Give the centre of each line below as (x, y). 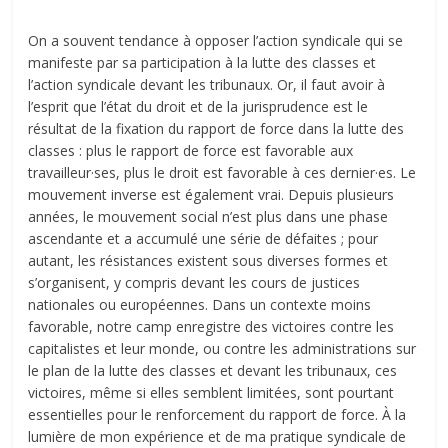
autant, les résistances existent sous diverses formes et (208, 260)
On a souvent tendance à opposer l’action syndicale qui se (216, 40)
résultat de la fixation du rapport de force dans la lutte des (216, 128)
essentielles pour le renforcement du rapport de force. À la (217, 414)
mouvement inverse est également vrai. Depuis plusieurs (211, 194)
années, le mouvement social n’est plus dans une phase (208, 216)
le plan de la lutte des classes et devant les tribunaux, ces (213, 370)
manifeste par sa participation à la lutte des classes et (202, 62)
